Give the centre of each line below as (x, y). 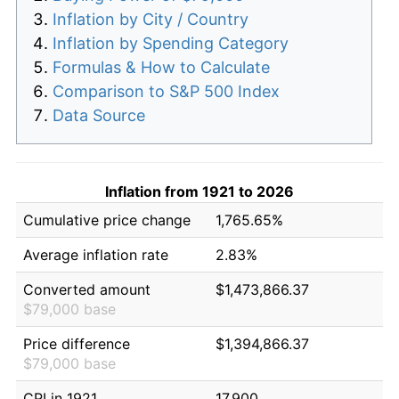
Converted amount (87, 289)
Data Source (99, 115)
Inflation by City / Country (151, 19)
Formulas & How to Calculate (161, 67)
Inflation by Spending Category (171, 43)
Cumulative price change (107, 220)
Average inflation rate (96, 254)
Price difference (77, 343)
